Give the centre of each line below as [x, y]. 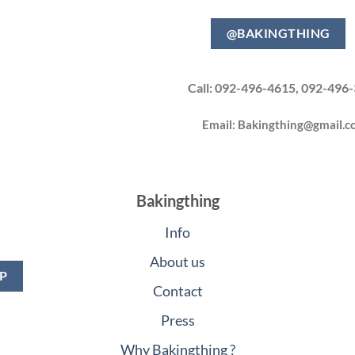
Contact [177, 290]
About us [177, 261]
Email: [219, 124]
